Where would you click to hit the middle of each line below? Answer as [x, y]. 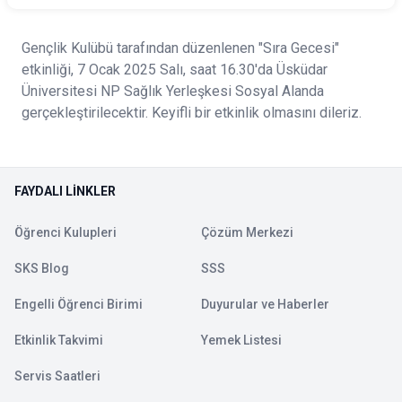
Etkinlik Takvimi [59, 341]
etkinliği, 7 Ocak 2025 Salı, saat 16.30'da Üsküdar [175, 70]
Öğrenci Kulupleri [66, 233]
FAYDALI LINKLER [65, 192]
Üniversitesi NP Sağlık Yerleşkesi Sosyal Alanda [173, 92]
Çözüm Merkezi [247, 233]
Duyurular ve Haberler [265, 305]
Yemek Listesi [241, 341]
